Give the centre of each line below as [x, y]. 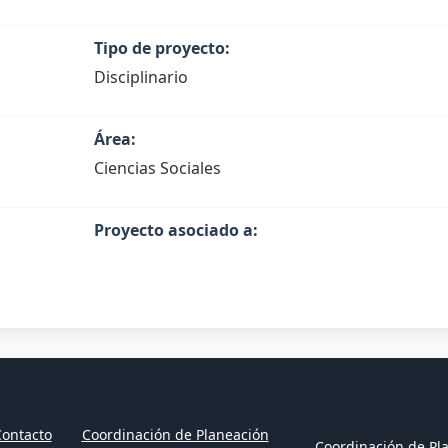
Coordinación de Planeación [175, 434]
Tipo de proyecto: [161, 48]
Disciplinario [140, 77]
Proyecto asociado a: [175, 230]
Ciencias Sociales [157, 168]
